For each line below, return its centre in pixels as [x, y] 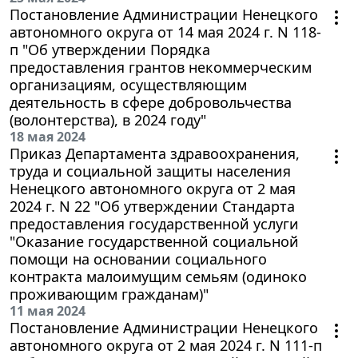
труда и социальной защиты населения [150, 171]
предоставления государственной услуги [154, 223]
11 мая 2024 [48, 310]
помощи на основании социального [138, 259]
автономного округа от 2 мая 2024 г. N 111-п [166, 345]
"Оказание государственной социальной [154, 241]
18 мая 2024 [48, 136]
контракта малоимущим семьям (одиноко [158, 276]
